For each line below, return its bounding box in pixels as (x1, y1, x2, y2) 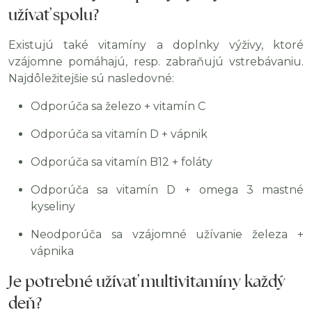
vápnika (31, 244, 74, 258)
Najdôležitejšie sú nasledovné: (8, 72, 174, 85)
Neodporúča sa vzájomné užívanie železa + (31, 228, 304, 241)
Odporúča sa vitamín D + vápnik (31, 127, 208, 141)
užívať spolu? (8, 4, 99, 25)
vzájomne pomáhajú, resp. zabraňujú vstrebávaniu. (8, 55, 304, 68)
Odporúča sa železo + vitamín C (31, 100, 205, 113)
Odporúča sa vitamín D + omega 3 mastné (31, 183, 304, 196)
